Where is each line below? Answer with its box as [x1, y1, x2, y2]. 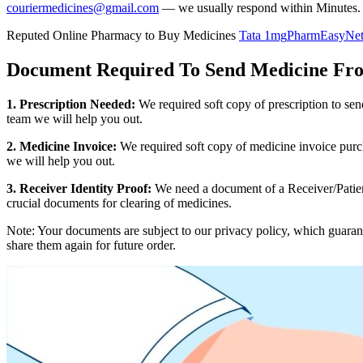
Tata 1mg [239, 28, 287, 42]
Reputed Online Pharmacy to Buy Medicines [6, 28, 236, 42]
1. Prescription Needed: [6, 96, 135, 111]
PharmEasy [287, 28, 345, 42]
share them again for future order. [6, 237, 176, 252]
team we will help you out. [6, 111, 143, 126]
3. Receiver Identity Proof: [6, 181, 152, 195]
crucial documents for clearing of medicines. [6, 195, 232, 210]
